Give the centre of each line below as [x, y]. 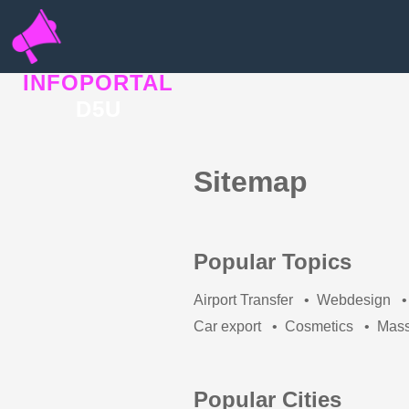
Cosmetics [319, 326]
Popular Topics [273, 261]
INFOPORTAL [98, 83]
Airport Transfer [243, 299]
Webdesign [354, 299]
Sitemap [251, 182]
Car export [227, 326]
